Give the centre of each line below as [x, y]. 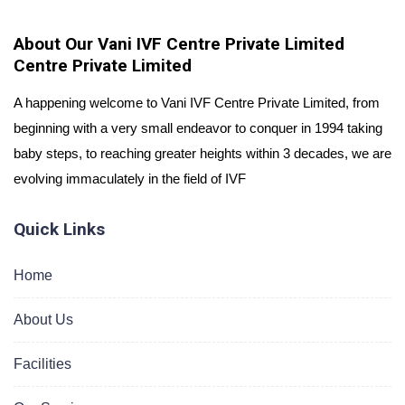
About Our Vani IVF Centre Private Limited [179, 44]
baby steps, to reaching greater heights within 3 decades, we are [202, 154]
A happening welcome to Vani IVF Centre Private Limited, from [197, 103]
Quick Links [59, 230]
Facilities [42, 364]
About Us [43, 320]
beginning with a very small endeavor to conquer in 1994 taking [198, 128]
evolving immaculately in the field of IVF [130, 179]
